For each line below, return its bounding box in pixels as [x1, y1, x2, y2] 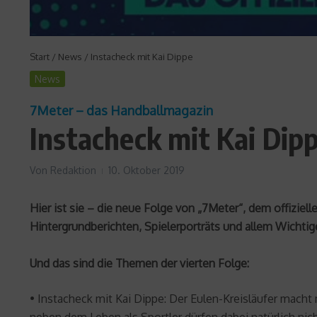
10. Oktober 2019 [108, 164, 185, 177]
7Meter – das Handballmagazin [30, 103, 213, 119]
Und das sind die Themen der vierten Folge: [30, 256, 249, 271]
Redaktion [50, 164, 96, 177]
